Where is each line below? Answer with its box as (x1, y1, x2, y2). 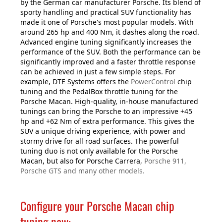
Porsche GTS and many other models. (20, 166, 145, 176)
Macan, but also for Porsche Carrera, (20, 156, 144, 166)
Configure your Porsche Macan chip (20, 197, 174, 215)
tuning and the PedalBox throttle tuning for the (20, 87, 178, 97)
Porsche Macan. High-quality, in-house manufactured (20, 97, 198, 107)
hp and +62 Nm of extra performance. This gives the (20, 116, 194, 126)
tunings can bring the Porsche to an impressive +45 (20, 107, 192, 116)
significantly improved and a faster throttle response (20, 57, 196, 67)
